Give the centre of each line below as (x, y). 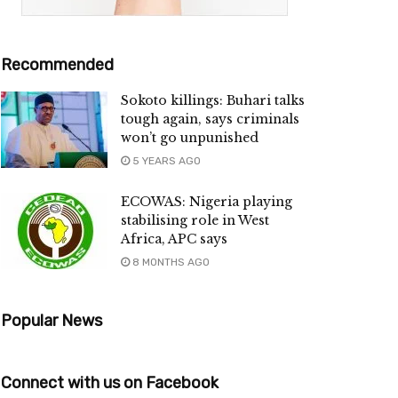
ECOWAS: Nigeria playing (207, 202)
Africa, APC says (174, 239)
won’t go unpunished (190, 138)
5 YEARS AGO (165, 161)
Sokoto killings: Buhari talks (213, 101)
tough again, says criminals (210, 119)
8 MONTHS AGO (170, 263)
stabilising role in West (195, 221)
